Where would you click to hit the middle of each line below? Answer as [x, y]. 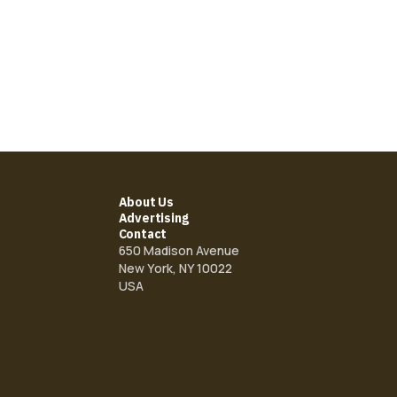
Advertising [153, 218]
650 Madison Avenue [179, 251]
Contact [143, 234]
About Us [146, 202]
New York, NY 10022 [175, 269]
